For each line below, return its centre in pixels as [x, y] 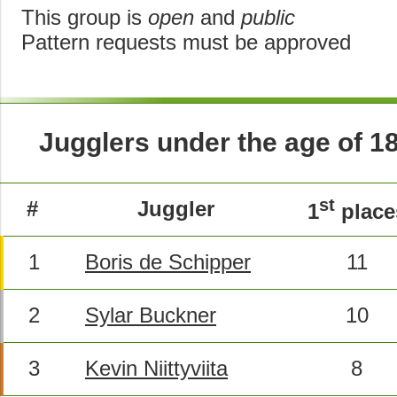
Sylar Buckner [151, 315]
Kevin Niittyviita [156, 368]
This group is [85, 17]
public [268, 17]
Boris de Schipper [168, 261]
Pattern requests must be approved [186, 42]
